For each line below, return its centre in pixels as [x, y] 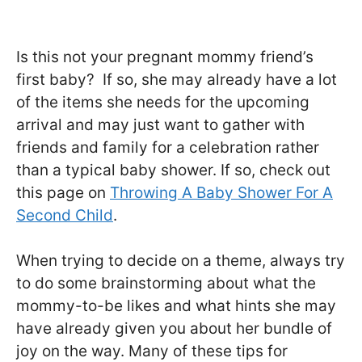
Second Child [65, 215]
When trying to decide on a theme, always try [181, 261]
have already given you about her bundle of [174, 329]
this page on [63, 192]
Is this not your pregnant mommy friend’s [165, 57]
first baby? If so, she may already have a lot [177, 79]
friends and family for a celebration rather [168, 147]
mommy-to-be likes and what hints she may [176, 306]
